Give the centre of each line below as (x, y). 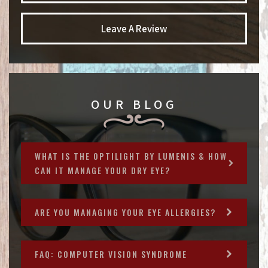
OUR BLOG (134, 104)
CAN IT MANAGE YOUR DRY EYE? (103, 170)
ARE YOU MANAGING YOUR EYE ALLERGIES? (125, 212)
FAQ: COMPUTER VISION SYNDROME (111, 254)
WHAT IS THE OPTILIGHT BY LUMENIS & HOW (131, 156)
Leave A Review (134, 28)
